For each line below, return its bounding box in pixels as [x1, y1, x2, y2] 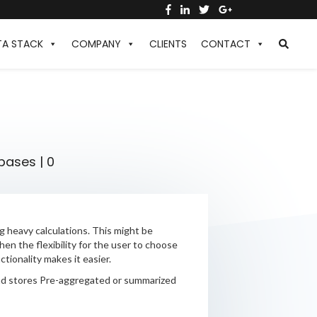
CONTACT [201, 37, 250, 51]
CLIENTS [149, 37, 187, 51]
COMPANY [71, 37, 121, 51]
